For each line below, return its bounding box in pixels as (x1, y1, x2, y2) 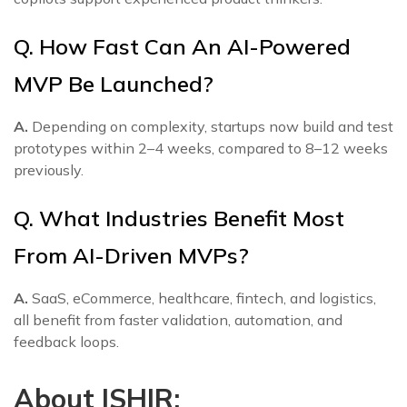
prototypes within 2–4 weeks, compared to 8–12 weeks (14, 139, 388, 157)
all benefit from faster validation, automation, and (14, 311, 342, 329)
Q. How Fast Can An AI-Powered (14, 33, 351, 60)
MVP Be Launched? (14, 70, 213, 97)
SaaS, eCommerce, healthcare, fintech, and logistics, (28, 289, 376, 307)
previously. (14, 161, 84, 179)
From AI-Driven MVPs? (14, 242, 249, 269)
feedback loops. (14, 333, 119, 351)
